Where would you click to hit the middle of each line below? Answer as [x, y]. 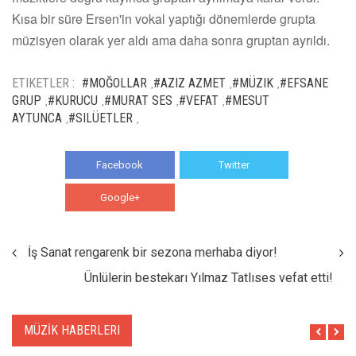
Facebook [120, 164]
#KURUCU [73, 100]
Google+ [120, 197]
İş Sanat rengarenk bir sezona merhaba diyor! [153, 252]
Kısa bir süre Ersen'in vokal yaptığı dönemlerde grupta [164, 18]
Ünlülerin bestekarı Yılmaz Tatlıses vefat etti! [209, 277]
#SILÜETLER [101, 118]
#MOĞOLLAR [114, 83]
